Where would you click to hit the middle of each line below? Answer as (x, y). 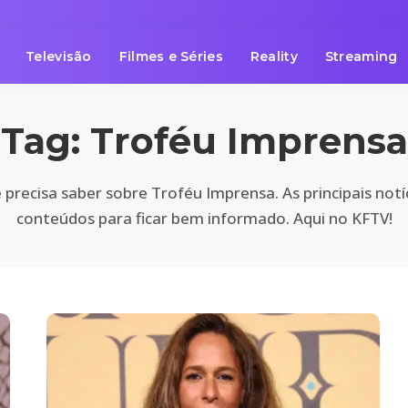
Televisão (59, 56)
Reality (274, 56)
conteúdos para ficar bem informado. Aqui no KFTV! (204, 218)
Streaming (361, 56)
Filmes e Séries (171, 56)
